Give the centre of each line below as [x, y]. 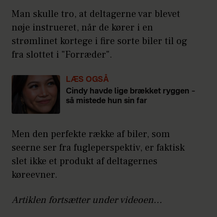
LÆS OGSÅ [87, 80]
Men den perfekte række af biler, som [91, 134]
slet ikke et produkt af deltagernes [85, 162]
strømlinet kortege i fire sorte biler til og [100, 41]
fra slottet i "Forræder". [62, 55]
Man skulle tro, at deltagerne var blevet [96, 14]
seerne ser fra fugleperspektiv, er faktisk [98, 148]
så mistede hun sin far [106, 101]
